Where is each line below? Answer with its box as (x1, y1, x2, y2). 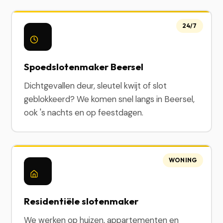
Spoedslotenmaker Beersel (24, 61, 144, 73)
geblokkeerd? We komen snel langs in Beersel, (24, 94, 195, 105)
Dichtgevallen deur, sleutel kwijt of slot (24, 80, 167, 91)
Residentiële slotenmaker (24, 195, 139, 207)
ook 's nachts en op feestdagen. (24, 107, 144, 118)
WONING (168, 156, 197, 164)
